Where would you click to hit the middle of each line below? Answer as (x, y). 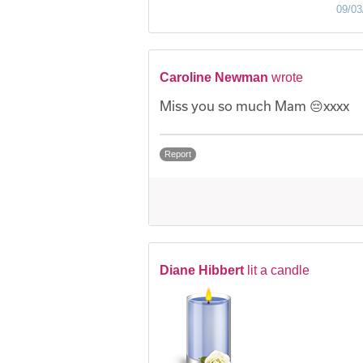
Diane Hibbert (202, 271)
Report (178, 154)
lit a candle (278, 271)
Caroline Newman (214, 78)
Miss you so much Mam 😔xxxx (254, 106)
